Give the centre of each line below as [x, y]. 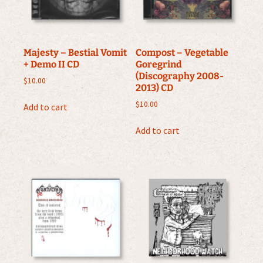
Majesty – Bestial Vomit [75, 52]
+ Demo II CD [51, 64]
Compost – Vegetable [182, 52]
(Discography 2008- [180, 76]
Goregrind [159, 64]
